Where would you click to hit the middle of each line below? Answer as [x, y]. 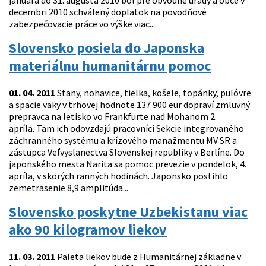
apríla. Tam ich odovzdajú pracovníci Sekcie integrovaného [126, 129]
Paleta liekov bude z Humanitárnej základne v [148, 257]
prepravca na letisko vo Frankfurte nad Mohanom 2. [113, 117]
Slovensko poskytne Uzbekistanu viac [128, 212]
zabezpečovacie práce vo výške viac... [82, 24]
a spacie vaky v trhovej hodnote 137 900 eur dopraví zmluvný [129, 105]
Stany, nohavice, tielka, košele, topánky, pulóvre [153, 93]
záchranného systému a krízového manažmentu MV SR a [123, 140]
